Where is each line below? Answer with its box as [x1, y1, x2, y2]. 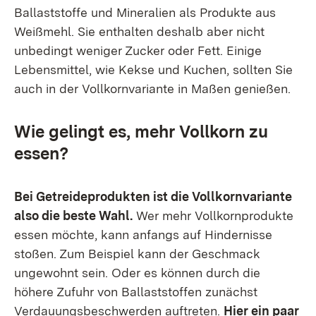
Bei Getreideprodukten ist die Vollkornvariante [14, 189, 292, 204]
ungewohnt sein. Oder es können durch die [14, 265, 260, 280]
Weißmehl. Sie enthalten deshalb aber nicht [14, 24, 265, 39]
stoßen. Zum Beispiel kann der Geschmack [14, 246, 260, 261]
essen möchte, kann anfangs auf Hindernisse [14, 227, 272, 242]
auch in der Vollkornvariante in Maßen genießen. [14, 81, 294, 96]
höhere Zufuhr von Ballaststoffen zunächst [14, 284, 257, 299]
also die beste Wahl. [14, 208, 133, 223]
